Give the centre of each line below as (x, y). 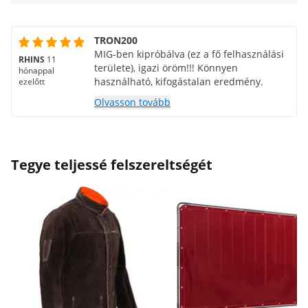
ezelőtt (32, 81)
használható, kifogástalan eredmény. (179, 81)
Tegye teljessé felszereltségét (112, 165)
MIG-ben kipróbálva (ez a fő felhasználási (189, 54)
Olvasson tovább (132, 102)
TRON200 (116, 40)
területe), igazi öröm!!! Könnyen (166, 68)
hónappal (36, 70)
